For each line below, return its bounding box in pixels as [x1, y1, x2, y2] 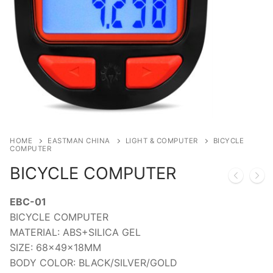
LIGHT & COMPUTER [125, 136, 198, 145]
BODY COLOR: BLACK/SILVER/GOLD [10, 256, 177, 269]
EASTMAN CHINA [48, 136, 110, 145]
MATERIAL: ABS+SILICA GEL [10, 225, 141, 238]
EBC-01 [10, 195, 46, 208]
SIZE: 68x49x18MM [10, 241, 101, 253]
